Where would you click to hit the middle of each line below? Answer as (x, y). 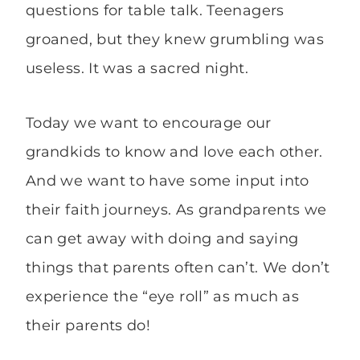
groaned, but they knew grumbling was (175, 40)
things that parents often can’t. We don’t (178, 268)
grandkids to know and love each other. (174, 152)
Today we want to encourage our (149, 123)
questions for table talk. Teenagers (155, 11)
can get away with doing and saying (162, 239)
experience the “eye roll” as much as (162, 297)
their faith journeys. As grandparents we (176, 210)
